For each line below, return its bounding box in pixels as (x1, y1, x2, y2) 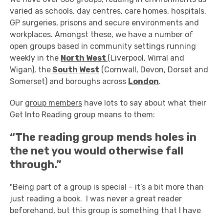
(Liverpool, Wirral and (108, 53, 184, 63)
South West (51, 65, 99, 74)
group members (25, 98, 82, 108)
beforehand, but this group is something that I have (10, 206, 201, 215)
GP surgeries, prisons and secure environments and (10, 18, 199, 27)
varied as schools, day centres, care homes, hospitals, (10, 6, 206, 16)
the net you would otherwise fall (10, 144, 183, 157)
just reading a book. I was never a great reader (10, 194, 182, 203)
